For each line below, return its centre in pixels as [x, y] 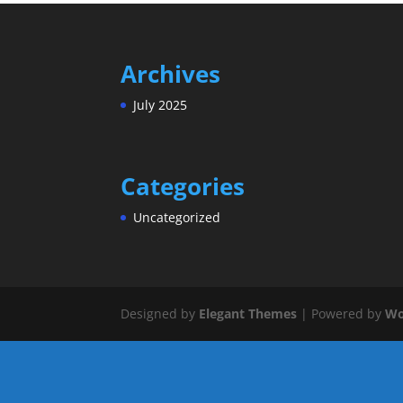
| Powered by [341, 313]
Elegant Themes [248, 313]
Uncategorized [177, 217]
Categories [183, 186]
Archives [171, 73]
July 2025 [161, 104]
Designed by [160, 313]
